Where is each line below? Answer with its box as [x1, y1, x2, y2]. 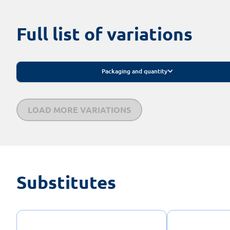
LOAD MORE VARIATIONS [28, 104, 131, 115]
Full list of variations [16, 22, 193, 45]
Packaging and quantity [102, 66, 167, 75]
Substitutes [16, 170, 116, 193]
